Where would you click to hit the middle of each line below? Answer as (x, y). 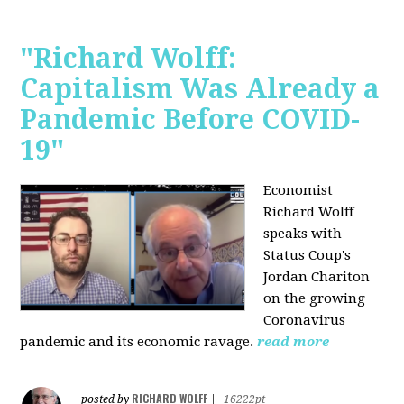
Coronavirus (305, 320)
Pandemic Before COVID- (190, 119)
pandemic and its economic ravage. (137, 341)
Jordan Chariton (317, 276)
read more (294, 341)
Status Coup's (308, 255)
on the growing (315, 298)
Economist (298, 190)
